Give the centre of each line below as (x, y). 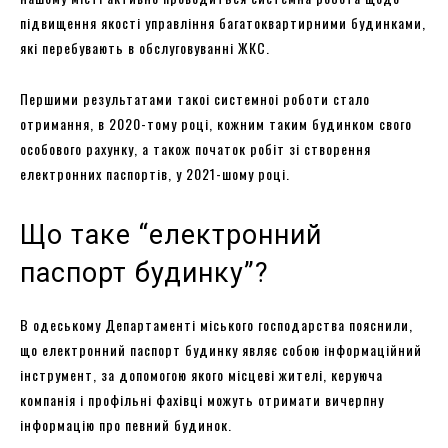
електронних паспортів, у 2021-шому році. (155, 173)
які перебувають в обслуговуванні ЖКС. (145, 47)
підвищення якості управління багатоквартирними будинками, (223, 22)
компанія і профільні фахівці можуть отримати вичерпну (202, 399)
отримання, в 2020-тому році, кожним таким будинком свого (216, 123)
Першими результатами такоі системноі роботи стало (195, 98)
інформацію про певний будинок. (126, 424)
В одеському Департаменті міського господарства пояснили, (216, 324)
